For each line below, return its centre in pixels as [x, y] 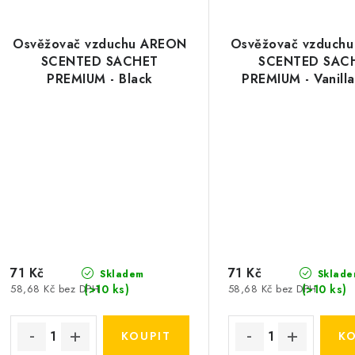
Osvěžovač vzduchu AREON [100, 44]
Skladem [120, 274]
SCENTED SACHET [99, 61]
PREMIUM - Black [100, 78]
